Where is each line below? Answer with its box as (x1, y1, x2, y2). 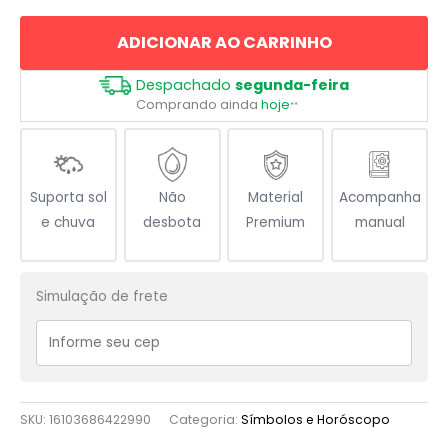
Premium (246, 213, 306, 233)
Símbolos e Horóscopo (241, 410, 390, 428)
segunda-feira (235, 74, 349, 95)
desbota (143, 213, 202, 233)
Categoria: (169, 410, 241, 428)
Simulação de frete (36, 286, 168, 306)
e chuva (41, 213, 96, 233)
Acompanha (338, 188, 421, 208)
